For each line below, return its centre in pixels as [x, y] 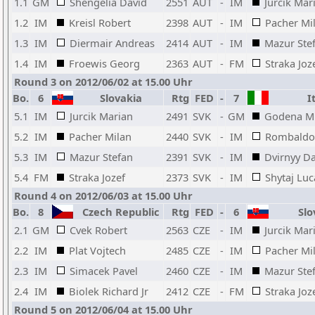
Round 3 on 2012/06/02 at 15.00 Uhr [103, 82]
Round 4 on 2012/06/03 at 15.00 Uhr [103, 195]
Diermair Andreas [112, 43]
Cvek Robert [98, 230]
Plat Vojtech [97, 250]
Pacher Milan [100, 136]
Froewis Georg [104, 63]
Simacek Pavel [104, 271]
